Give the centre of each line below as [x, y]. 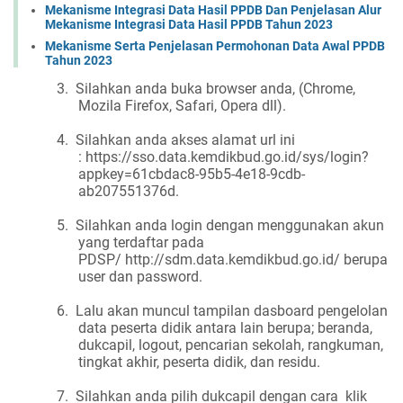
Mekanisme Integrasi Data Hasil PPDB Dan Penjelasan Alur [213, 9]
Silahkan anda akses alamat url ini [185, 139]
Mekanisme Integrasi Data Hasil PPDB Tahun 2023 [189, 24]
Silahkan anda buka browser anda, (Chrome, [215, 88]
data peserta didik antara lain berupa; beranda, [225, 327]
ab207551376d [127, 191]
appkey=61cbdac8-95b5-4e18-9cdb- [192, 174]
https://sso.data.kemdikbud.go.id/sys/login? [227, 157]
